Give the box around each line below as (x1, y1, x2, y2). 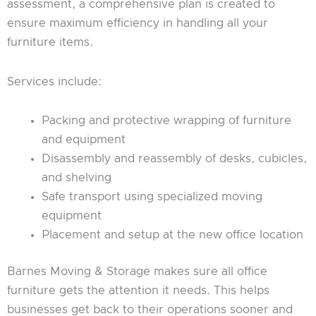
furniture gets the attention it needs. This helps (7, 285, 269, 297)
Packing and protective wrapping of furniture (42, 115, 292, 127)
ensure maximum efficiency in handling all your (7, 18, 268, 30)
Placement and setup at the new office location (42, 229, 304, 241)
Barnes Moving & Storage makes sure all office (7, 266, 267, 278)
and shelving (42, 172, 112, 184)
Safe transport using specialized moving (42, 191, 263, 203)
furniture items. (7, 37, 93, 49)
